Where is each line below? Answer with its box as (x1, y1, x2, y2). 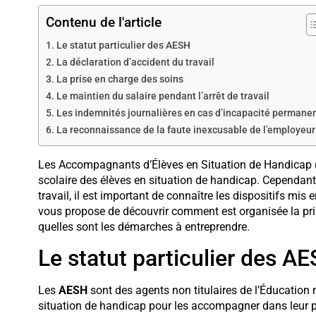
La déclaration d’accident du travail (56, 56, 214, 68)
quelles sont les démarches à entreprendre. (37, 219, 250, 233)
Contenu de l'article (45, 13, 162, 30)
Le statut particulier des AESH (56, 39, 190, 51)
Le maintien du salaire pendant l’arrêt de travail (56, 90, 269, 102)
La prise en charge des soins (56, 73, 183, 85)
